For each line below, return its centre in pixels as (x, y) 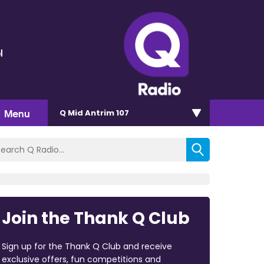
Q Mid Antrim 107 (94, 113)
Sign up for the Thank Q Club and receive (87, 246)
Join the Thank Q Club (95, 218)
